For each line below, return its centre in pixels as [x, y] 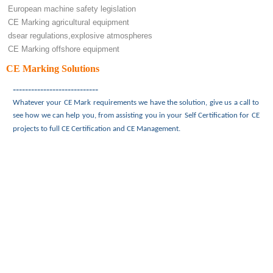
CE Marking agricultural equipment [69, 22]
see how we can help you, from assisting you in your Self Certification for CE [136, 115]
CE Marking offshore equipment [64, 49]
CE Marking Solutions [53, 69]
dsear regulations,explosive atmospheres [80, 36]
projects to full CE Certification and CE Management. [97, 129]
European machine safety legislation [72, 9]
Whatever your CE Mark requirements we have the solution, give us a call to [136, 103]
